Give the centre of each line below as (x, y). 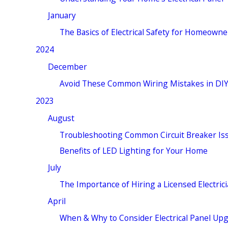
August (61, 118)
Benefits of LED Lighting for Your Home (133, 151)
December (67, 66)
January (62, 15)
